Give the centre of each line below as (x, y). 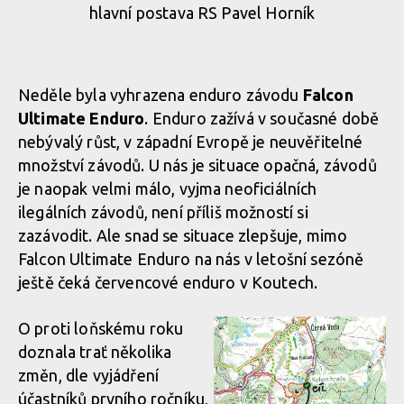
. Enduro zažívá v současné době (262, 118)
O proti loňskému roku (101, 328)
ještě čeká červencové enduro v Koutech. (168, 282)
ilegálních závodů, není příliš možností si (163, 211)
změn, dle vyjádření (89, 375)
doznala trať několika (95, 351)
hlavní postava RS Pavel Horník (202, 12)
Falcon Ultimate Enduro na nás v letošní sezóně (191, 258)
